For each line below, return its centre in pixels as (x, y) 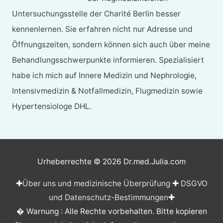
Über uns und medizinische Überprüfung (96, 183)
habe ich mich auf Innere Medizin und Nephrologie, (104, 76)
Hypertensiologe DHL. (52, 107)
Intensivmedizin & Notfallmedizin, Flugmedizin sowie (107, 91)
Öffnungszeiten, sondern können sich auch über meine (111, 45)
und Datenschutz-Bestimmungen (108, 197)
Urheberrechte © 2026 (80, 162)
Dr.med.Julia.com (155, 162)
